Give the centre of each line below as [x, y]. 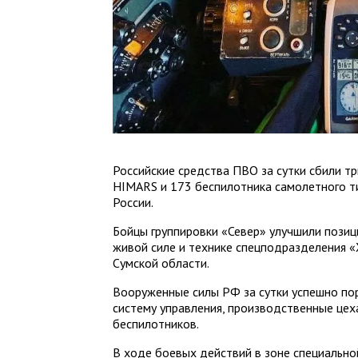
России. [133, 202]
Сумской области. [161, 263]
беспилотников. [156, 323]
